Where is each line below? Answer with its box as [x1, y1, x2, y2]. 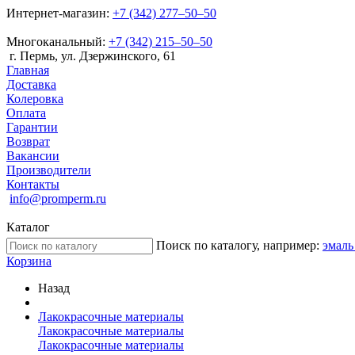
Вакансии [6, 149, 59, 162]
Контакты [6, 177, 59, 191]
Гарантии [6, 120, 58, 134]
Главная [6, 63, 49, 77]
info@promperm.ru [10, 192, 106, 205]
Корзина [6, 254, 52, 268]
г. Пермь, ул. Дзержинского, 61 [10, 49, 176, 63]
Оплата [6, 106, 46, 120]
